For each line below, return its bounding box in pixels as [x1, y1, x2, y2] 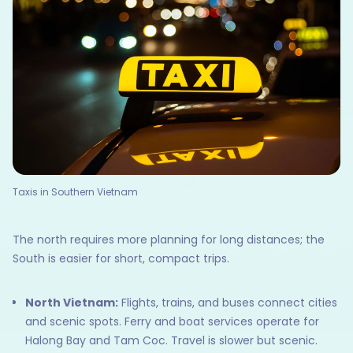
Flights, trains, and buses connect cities [118, 295, 337, 311]
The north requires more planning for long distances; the [13, 232, 325, 248]
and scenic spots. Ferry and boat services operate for [25, 314, 319, 330]
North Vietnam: [25, 295, 118, 311]
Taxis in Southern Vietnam [13, 185, 138, 199]
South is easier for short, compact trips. [13, 251, 229, 267]
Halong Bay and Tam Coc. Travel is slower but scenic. [25, 333, 318, 349]
